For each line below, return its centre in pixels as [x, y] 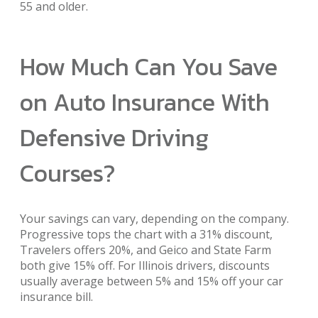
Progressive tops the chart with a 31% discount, [146, 234]
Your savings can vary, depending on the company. [154, 218]
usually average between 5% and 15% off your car [152, 281]
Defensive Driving [114, 137]
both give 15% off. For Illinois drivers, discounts [145, 265]
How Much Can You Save [149, 66]
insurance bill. [56, 296]
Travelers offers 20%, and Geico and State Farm [146, 250]
